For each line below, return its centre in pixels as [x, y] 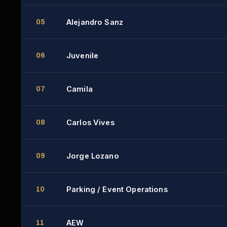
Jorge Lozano [93, 156]
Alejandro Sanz [95, 22]
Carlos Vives [90, 123]
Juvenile [83, 56]
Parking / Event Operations [117, 190]
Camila [80, 89]
